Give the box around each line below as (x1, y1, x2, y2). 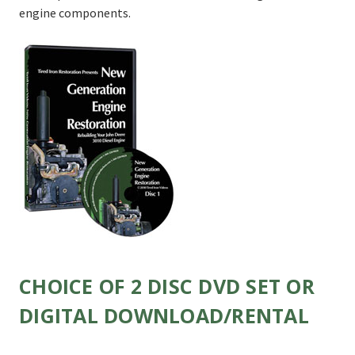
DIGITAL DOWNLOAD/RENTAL (19, 301, 309, 329)
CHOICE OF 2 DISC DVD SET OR (19, 272, 315, 300)
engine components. (19, 4, 131, 21)
